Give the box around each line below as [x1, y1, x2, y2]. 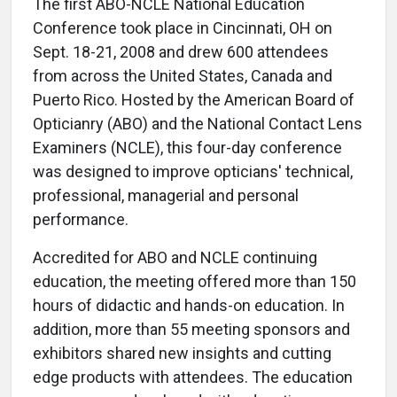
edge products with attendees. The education [33, 368, 353, 387]
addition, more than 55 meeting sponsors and [33, 320, 350, 339]
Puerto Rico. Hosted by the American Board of [33, 90, 354, 110]
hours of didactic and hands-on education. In [33, 296, 345, 315]
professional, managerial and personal [33, 186, 299, 206]
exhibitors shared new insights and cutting [33, 344, 331, 363]
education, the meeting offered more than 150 [33, 272, 356, 292]
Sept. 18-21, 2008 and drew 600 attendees [33, 43, 329, 62]
